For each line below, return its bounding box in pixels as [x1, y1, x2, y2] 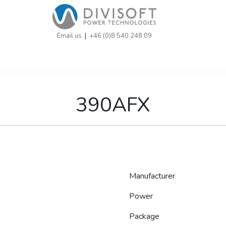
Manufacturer [129, 171, 175, 182]
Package [129, 211, 159, 222]
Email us [56, 31, 82, 40]
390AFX [76, 91, 150, 119]
